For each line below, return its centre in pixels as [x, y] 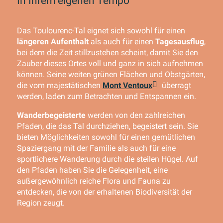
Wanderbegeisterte [51, 115]
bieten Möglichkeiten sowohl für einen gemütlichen [106, 137]
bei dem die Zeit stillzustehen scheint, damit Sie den [108, 53]
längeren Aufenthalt [53, 42]
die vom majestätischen [60, 85]
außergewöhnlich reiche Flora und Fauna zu [94, 181]
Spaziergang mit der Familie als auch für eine [96, 148]
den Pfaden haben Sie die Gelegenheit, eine [92, 170]
